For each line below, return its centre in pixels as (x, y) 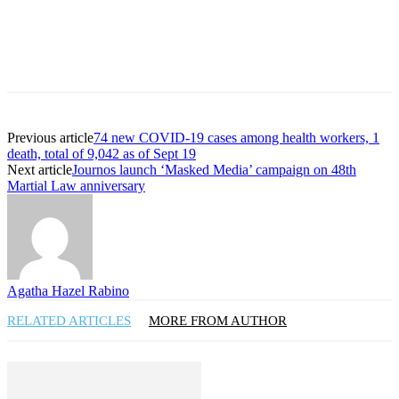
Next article (40, 170)
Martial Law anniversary (76, 186)
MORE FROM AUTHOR (218, 321)
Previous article (50, 138)
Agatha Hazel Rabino (68, 291)
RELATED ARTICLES (69, 321)
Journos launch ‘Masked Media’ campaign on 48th (214, 170)
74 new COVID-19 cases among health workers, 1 (236, 138)
